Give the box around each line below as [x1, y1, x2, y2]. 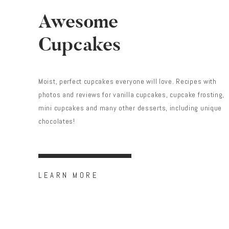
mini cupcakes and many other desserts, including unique [38, 103, 222, 113]
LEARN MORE [38, 170, 99, 180]
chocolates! [38, 117, 75, 126]
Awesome [38, 9, 119, 35]
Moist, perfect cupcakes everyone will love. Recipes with [38, 77, 217, 86]
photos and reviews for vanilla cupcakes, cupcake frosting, [38, 90, 225, 100]
